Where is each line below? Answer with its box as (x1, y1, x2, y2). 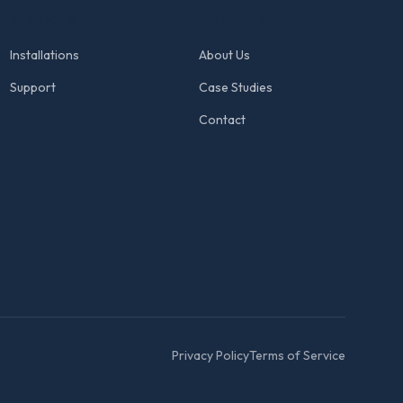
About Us (199, 47, 251, 63)
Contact (199, 112, 246, 128)
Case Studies (199, 79, 273, 95)
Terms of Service (249, 347, 345, 363)
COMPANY (199, 12, 268, 28)
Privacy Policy (172, 347, 249, 363)
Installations (9, 47, 79, 63)
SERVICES (9, 12, 76, 28)
